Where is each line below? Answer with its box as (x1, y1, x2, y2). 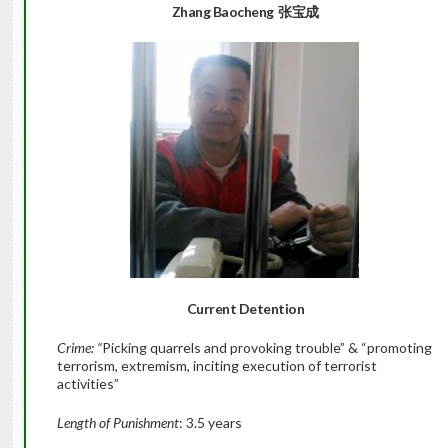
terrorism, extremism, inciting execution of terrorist (56, 357, 377, 375)
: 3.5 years (178, 414, 242, 432)
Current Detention (186, 300, 305, 318)
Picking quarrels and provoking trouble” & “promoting (101, 339, 432, 357)
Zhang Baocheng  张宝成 (171, 3, 319, 21)
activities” (56, 375, 119, 393)
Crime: (56, 339, 94, 357)
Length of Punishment (56, 414, 179, 432)
